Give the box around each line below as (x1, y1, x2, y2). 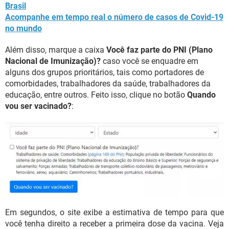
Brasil (5, 1, 26, 11)
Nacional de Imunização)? (5, 56, 101, 66)
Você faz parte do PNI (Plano (106, 45, 213, 55)
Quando (187, 90, 216, 100)
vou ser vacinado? (5, 101, 72, 111)
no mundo (5, 24, 42, 33)
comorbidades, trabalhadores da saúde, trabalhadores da (5, 79, 211, 88)
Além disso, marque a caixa (5, 45, 106, 55)
